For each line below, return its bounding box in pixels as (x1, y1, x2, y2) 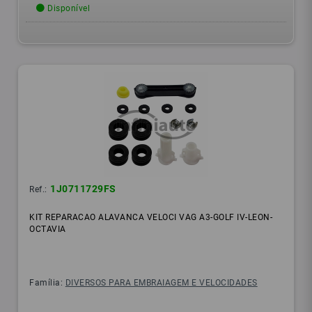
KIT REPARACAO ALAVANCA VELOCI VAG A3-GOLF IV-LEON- (29, 212, 273, 223)
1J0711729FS (50, 183, 116, 195)
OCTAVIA (29, 224, 66, 235)
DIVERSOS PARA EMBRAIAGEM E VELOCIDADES (65, 278, 258, 288)
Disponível (45, 3, 91, 14)
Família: (29, 278, 65, 288)
